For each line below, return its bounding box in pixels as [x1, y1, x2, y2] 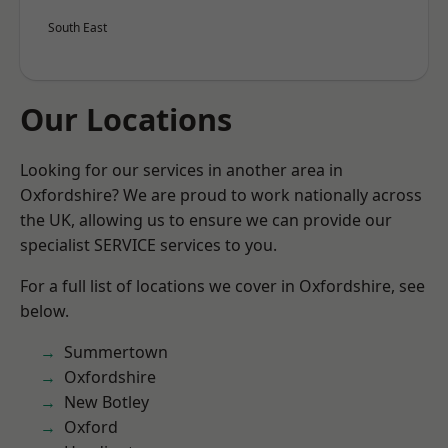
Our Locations [20, 98, 232, 140]
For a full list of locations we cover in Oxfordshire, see [20, 275, 425, 297]
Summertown [64, 341, 168, 363]
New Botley [64, 391, 149, 413]
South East [48, 19, 107, 36]
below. [20, 300, 69, 322]
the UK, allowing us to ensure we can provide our [20, 209, 392, 231]
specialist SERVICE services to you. [20, 234, 277, 256]
